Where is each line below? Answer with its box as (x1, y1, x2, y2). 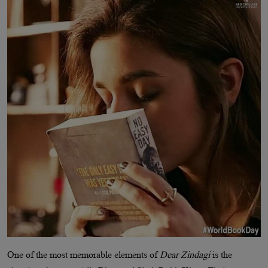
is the (210, 249, 232, 260)
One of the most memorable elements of (7, 249, 160, 260)
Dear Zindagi (160, 249, 210, 260)
